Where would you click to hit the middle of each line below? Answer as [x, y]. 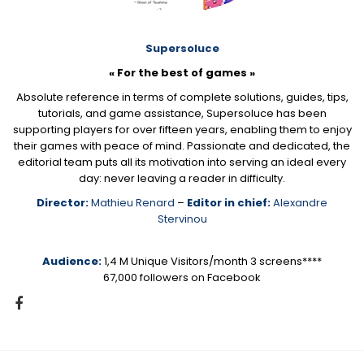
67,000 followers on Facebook [182, 278]
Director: [63, 203]
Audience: [72, 262]
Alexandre [300, 203]
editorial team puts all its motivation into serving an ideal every [182, 162]
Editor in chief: [229, 203]
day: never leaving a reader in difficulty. [182, 179]
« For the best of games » [182, 73]
